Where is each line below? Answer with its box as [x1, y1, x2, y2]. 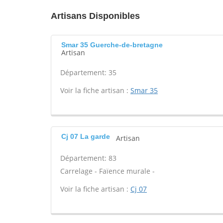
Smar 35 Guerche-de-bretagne [61, 41, 163, 49]
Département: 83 [60, 153, 116, 163]
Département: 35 [60, 68, 116, 77]
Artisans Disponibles [51, 11, 140, 21]
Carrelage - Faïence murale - [60, 166, 155, 176]
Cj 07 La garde [61, 132, 110, 140]
